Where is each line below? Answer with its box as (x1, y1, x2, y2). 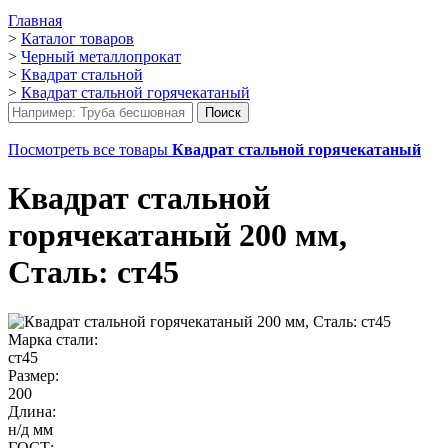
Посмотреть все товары (8, 140, 172, 158)
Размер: (8, 366, 59, 384)
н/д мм (8, 420, 53, 438)
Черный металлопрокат (21, 47, 181, 65)
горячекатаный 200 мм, (8, 217, 347, 254)
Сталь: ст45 (8, 254, 179, 291)
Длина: (8, 402, 56, 420)
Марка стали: (8, 330, 98, 348)
